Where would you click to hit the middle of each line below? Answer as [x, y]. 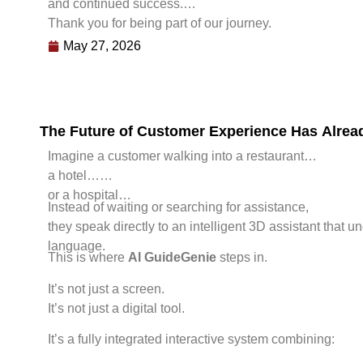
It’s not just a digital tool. [116, 308]
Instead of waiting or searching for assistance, [178, 207]
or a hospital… [89, 195]
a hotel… [73, 176]
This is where [88, 258]
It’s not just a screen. [106, 288]
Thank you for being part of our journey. [159, 23]
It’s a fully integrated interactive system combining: [191, 340]
